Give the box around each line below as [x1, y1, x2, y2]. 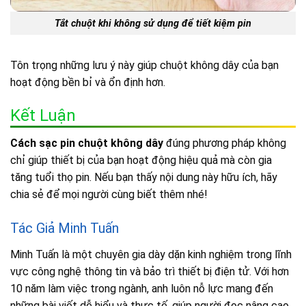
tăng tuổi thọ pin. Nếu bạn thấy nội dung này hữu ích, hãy [10, 171, 277, 184]
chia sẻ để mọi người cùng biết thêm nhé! [10, 188, 208, 201]
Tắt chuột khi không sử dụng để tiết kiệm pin [55, 17, 251, 29]
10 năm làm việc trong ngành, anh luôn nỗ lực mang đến [10, 281, 273, 295]
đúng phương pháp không [163, 137, 286, 150]
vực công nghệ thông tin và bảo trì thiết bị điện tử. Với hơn [10, 264, 289, 278]
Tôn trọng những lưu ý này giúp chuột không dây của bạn [10, 59, 279, 72]
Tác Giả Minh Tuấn [10, 219, 119, 236]
